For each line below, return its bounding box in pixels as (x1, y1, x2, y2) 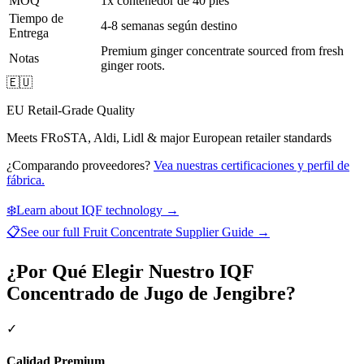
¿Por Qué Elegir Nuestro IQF (6, 261, 253, 283)
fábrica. (6, 173, 45, 188)
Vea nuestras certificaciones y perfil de (154, 158, 349, 173)
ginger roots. (101, 58, 165, 73)
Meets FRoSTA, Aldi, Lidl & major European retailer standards (6, 131, 331, 145)
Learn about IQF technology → (16, 203, 179, 218)
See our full (20, 225, 83, 240)
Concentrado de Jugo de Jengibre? (6, 283, 296, 305)
